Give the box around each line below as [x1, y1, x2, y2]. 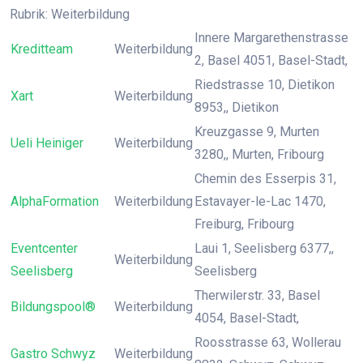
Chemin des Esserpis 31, [194, 171, 336, 186]
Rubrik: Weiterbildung [10, 6, 130, 22]
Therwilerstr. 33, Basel [194, 288, 320, 303]
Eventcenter [11, 241, 78, 256]
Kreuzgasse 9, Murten [194, 124, 319, 139]
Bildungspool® [11, 299, 96, 314]
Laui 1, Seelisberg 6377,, [194, 241, 334, 256]
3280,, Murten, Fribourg [194, 147, 324, 162]
